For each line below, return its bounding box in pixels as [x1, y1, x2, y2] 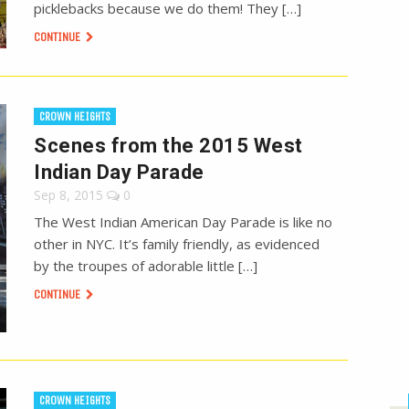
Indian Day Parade [34, 161, 204, 184]
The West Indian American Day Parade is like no [34, 213, 333, 232]
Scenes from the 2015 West [34, 134, 303, 158]
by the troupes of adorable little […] [34, 257, 258, 276]
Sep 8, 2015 [34, 186, 104, 204]
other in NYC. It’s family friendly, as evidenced [34, 235, 320, 254]
